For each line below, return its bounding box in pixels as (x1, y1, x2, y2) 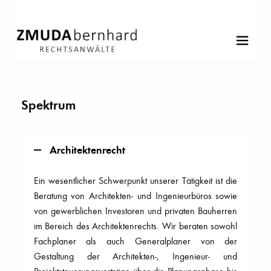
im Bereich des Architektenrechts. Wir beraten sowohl (33, 220, 238, 232)
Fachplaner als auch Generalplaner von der (33, 235, 238, 247)
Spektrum (21, 97, 76, 113)
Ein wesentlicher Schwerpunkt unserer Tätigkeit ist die (33, 174, 238, 186)
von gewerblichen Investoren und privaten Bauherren (33, 204, 238, 217)
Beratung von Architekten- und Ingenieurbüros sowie (33, 189, 238, 201)
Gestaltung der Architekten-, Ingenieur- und (33, 250, 238, 262)
